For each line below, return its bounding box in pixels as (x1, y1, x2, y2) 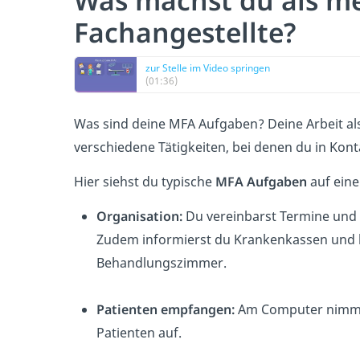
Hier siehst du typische (74, 173, 215, 190)
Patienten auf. (96, 324, 182, 342)
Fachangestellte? (74, 14, 296, 51)
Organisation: (96, 207, 186, 225)
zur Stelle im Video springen (145, 61, 270, 75)
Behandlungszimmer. (96, 254, 227, 272)
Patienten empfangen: (96, 301, 235, 318)
